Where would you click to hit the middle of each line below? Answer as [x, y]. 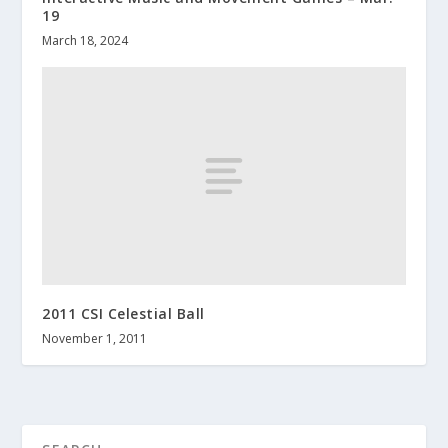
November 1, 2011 [95, 338]
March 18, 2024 [85, 41]
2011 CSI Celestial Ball [123, 313]
